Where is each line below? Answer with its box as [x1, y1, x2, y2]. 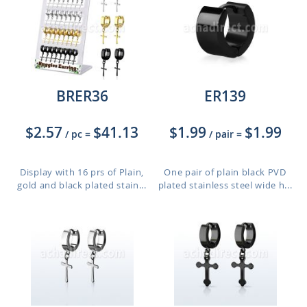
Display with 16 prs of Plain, [20, 166, 144, 178]
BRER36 [56, 86, 108, 106]
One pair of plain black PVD [164, 166, 286, 178]
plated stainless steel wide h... [158, 179, 293, 191]
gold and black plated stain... [17, 179, 147, 191]
